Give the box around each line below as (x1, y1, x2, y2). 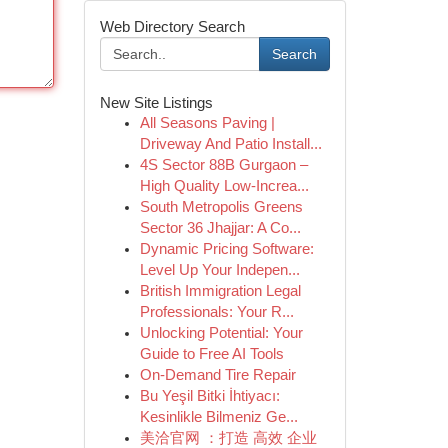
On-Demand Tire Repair (139, 367, 296, 383)
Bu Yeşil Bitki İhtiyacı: (139, 388, 280, 404)
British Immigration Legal (139, 283, 301, 299)
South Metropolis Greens (139, 199, 303, 215)
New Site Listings (99, 94, 213, 111)
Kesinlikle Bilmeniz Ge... (139, 409, 298, 425)
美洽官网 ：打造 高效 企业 (139, 430, 317, 446)
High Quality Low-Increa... (139, 178, 309, 194)
